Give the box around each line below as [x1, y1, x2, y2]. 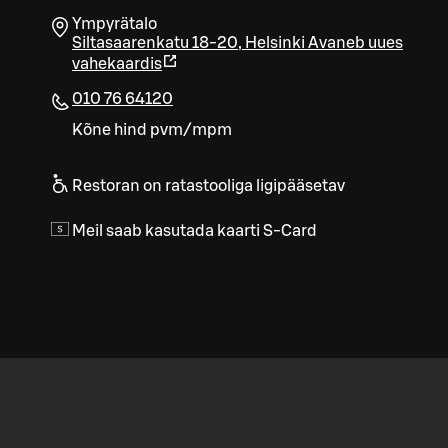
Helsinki [245, 35, 305, 52]
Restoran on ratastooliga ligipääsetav [72, 178, 345, 195]
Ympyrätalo [72, 16, 157, 33]
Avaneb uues [308, 35, 403, 52]
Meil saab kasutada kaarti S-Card [72, 223, 317, 240]
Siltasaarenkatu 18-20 [72, 35, 238, 52]
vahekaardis [72, 56, 162, 73]
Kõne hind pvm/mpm [72, 122, 232, 139]
